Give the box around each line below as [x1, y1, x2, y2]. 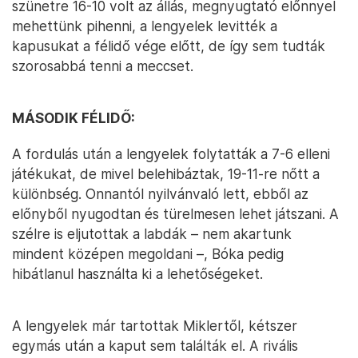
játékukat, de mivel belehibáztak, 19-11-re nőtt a [12, 165, 320, 182]
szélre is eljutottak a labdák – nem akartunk [12, 225, 292, 242]
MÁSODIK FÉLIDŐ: [12, 109, 135, 126]
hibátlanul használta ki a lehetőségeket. [12, 265, 263, 282]
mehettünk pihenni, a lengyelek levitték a [12, 17, 277, 34]
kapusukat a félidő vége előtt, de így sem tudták [12, 37, 325, 54]
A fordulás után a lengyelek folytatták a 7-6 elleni [12, 145, 330, 162]
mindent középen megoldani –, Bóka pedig [12, 245, 284, 262]
